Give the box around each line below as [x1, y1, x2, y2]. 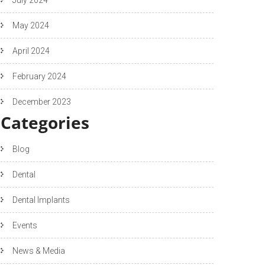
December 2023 [12, 96, 71, 106]
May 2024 [12, 20, 49, 30]
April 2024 [12, 46, 50, 56]
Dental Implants [12, 195, 70, 205]
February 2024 [12, 71, 66, 81]
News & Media [12, 245, 65, 256]
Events [12, 220, 37, 230]
